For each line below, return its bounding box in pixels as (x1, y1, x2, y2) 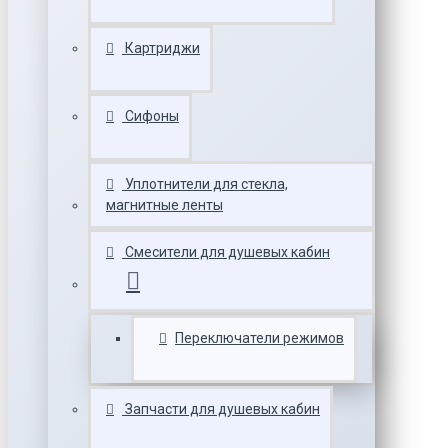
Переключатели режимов (175, 330, 344, 346)
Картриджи (125, 40, 200, 56)
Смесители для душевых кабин (125, 244, 330, 260)
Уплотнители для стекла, (125, 176, 288, 192)
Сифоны (125, 108, 179, 124)
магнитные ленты (106, 197, 223, 213)
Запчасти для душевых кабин (125, 401, 320, 417)
